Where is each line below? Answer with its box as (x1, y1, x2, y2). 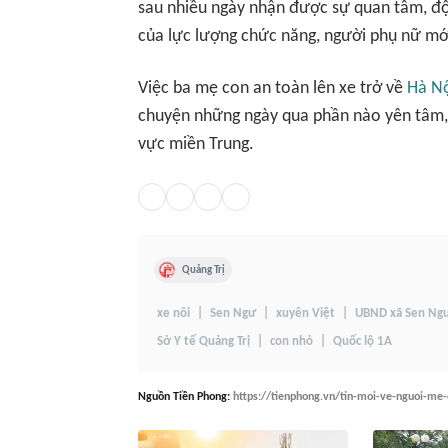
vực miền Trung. (138, 135, 254, 154)
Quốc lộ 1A (333, 335, 392, 348)
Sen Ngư (210, 307, 256, 320)
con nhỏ (270, 335, 313, 348)
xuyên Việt (276, 307, 335, 320)
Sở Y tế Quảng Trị (157, 335, 250, 348)
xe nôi (157, 307, 190, 320)
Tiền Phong (173, 391, 227, 403)
